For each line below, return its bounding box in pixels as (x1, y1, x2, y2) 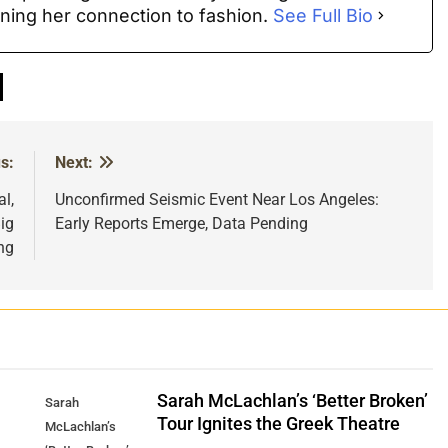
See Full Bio (273, 4, 373, 26)
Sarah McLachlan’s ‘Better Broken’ (156, 390, 428, 411)
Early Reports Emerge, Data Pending (54, 213, 308, 233)
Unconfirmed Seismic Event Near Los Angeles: (54, 189, 379, 209)
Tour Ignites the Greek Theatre (156, 413, 400, 434)
